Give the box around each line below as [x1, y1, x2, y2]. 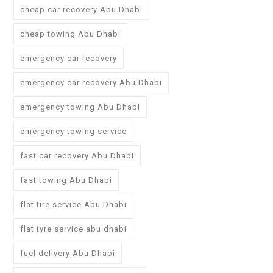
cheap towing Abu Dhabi [20, 29, 121, 39]
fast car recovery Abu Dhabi [20, 151, 134, 161]
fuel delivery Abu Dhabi [20, 249, 115, 258]
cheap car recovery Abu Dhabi [20, 5, 143, 15]
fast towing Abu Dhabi [20, 175, 112, 185]
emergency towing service [20, 127, 127, 136]
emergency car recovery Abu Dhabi [20, 78, 162, 88]
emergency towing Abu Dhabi [20, 102, 140, 112]
